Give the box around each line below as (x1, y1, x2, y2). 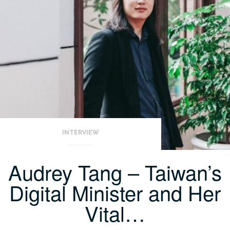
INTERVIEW (62, 129, 99, 136)
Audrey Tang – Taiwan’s (8, 157, 222, 186)
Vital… (85, 198, 145, 227)
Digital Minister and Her (9, 178, 221, 207)
